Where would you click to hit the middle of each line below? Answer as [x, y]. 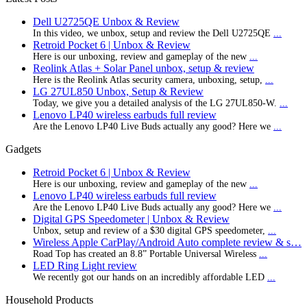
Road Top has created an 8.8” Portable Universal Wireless [146, 254]
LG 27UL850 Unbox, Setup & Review [118, 91]
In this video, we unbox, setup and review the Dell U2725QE [153, 33]
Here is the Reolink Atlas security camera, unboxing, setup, [149, 79]
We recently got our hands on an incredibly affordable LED [150, 277]
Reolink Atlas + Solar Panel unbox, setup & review [144, 68]
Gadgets [23, 149]
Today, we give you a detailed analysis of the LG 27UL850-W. [156, 103]
